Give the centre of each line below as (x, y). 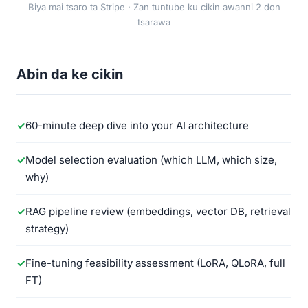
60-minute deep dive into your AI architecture (137, 125)
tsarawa (154, 22)
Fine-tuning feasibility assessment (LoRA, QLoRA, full (155, 263)
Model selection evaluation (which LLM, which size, (151, 160)
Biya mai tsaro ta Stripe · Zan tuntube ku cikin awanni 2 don (154, 7)
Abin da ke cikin (70, 74)
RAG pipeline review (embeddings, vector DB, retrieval (158, 211)
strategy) (47, 229)
